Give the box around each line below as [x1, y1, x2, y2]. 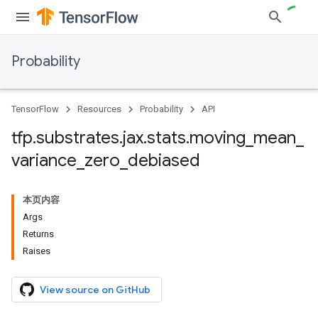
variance [11, 150, 77, 171]
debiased [128, 150, 200, 171]
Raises [23, 246, 50, 256]
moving [190, 127, 246, 148]
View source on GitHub [40, 283, 150, 296]
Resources [77, 104, 121, 114]
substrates [36, 127, 119, 148]
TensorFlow [11, 104, 59, 114]
